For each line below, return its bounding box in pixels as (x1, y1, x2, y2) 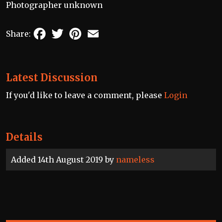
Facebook (48, 25, 85, 35)
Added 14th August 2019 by (11, 155, 116, 165)
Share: (6, 29, 31, 39)
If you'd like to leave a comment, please (6, 90, 164, 100)
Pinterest (83, 25, 120, 35)
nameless (116, 155, 155, 165)
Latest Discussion (6, 71, 98, 84)
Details (6, 131, 43, 143)
